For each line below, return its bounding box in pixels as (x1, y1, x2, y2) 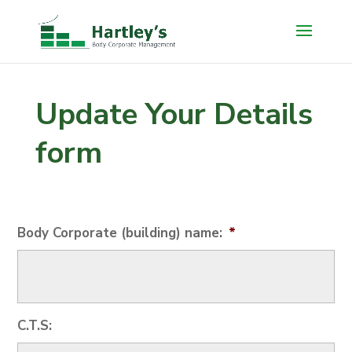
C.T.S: (17, 317, 53, 335)
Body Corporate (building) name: (17, 224, 223, 243)
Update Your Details (35, 94, 313, 135)
